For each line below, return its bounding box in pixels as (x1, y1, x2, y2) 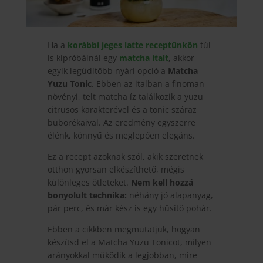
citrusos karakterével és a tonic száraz (47, 103, 197, 115)
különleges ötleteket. (47, 176, 131, 188)
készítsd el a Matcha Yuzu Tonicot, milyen (47, 236, 211, 248)
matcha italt (116, 52, 168, 63)
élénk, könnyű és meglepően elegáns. (47, 129, 195, 141)
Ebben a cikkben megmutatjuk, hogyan (47, 223, 200, 235)
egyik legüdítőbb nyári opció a (47, 65, 168, 76)
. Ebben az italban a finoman (91, 77, 204, 89)
